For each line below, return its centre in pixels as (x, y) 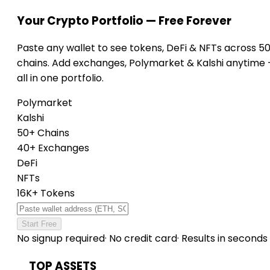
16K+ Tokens (46, 193)
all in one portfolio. (60, 78)
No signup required (61, 239)
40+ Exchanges (53, 148)
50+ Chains (43, 133)
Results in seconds (223, 239)
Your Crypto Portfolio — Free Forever (124, 20)
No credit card (142, 239)
